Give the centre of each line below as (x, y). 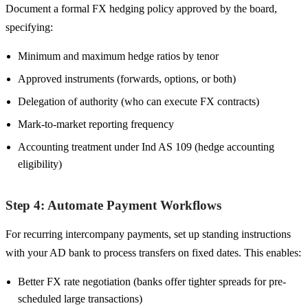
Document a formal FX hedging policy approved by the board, (141, 8)
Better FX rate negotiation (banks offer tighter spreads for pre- (152, 281)
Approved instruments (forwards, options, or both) (127, 78)
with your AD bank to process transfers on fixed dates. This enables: (153, 252)
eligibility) (40, 164)
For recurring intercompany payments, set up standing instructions (148, 234)
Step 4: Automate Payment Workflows (113, 205)
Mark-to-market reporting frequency (96, 124)
